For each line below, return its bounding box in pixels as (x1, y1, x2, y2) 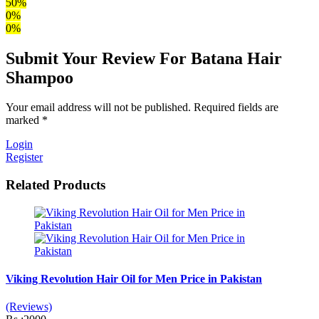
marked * (6, 114, 48, 127)
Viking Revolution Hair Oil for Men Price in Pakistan (6, 273, 262, 286)
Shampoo (6, 68, 73, 87)
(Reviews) (6, 300, 52, 313)
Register (6, 151, 43, 164)
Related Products (6, 177, 105, 193)
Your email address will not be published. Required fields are (6, 101, 278, 114)
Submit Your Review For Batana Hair (6, 48, 282, 68)
